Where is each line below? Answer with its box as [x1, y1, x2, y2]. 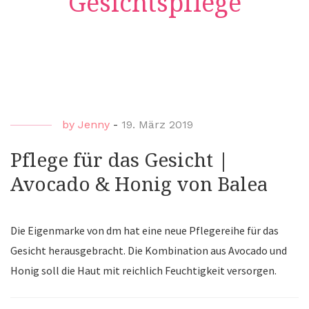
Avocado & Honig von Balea [10, 172, 268, 196]
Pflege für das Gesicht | [10, 148, 229, 172]
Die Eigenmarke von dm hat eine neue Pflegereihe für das [10, 223, 279, 237]
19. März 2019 [121, 117, 193, 131]
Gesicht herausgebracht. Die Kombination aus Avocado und [10, 243, 287, 257]
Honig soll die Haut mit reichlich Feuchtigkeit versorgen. [10, 263, 277, 277]
